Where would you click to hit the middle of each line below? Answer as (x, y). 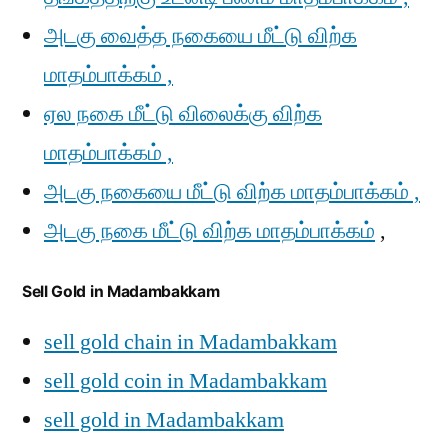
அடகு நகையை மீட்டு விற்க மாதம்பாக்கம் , (232, 192)
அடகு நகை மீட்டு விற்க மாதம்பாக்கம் (209, 231)
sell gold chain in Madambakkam (190, 342)
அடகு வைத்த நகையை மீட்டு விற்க (200, 36)
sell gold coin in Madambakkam (185, 381)
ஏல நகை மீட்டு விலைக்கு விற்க (183, 114)
